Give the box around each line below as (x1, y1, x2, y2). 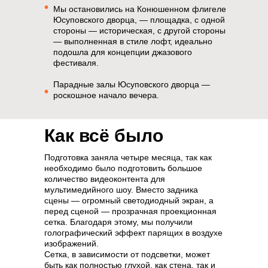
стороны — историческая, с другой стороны (53, 26, 226, 35)
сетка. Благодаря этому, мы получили (44, 217, 193, 227)
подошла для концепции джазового (53, 47, 192, 57)
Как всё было (44, 126, 163, 145)
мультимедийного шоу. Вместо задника (44, 185, 198, 194)
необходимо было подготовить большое (44, 163, 202, 173)
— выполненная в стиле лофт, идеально (53, 36, 212, 46)
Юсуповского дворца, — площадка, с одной (53, 15, 225, 25)
